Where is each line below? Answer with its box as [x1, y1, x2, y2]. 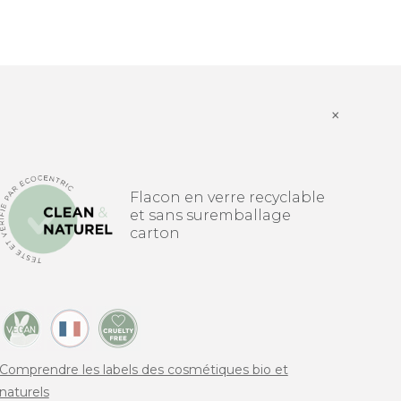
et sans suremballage [130, 207, 292, 225]
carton [130, 225, 181, 243]
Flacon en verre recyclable [130, 189, 326, 207]
